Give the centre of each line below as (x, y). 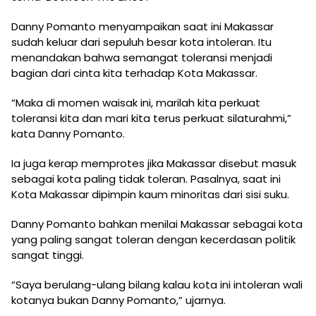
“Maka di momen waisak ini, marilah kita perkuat (136, 103)
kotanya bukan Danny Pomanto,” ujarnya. (119, 300)
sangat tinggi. (48, 255)
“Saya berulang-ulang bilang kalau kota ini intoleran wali (157, 285)
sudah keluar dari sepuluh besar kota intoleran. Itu (141, 42)
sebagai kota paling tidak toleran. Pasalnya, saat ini (146, 179)
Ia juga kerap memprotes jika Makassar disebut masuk (154, 164)
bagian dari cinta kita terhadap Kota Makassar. (134, 73)
